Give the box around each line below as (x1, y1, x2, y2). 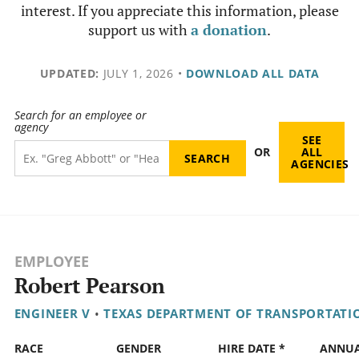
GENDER (115, 341, 161, 357)
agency (14, 119, 48, 135)
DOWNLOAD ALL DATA (185, 66, 320, 81)
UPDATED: (39, 66, 99, 81)
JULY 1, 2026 (99, 66, 174, 81)
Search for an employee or (14, 107, 147, 123)
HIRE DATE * (217, 341, 285, 357)
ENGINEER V (14, 305, 91, 322)
